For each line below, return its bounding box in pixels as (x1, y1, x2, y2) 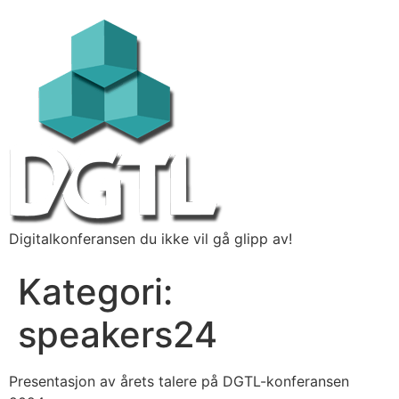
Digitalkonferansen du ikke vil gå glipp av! (9, 230, 292, 248)
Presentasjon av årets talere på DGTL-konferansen (9, 372, 349, 390)
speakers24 (18, 313, 217, 356)
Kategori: (18, 270, 173, 313)
